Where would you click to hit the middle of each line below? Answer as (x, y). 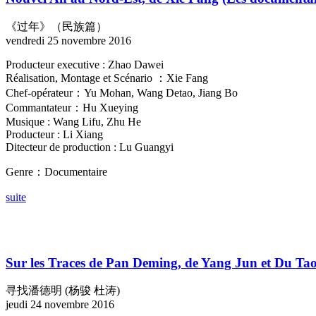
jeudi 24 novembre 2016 (60, 305)
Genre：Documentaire (56, 172)
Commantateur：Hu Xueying (72, 108)
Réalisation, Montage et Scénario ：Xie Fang (107, 78)
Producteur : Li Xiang (54, 135)
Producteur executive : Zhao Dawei (85, 65)
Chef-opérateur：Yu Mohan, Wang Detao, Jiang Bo (122, 93)
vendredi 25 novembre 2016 (68, 41)
